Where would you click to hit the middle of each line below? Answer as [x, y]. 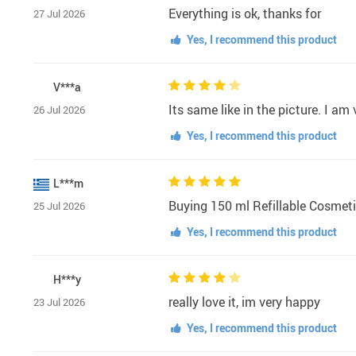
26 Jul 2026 [59, 110]
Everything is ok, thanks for [245, 14]
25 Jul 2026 [59, 206]
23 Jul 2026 [59, 302]
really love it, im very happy [244, 302]
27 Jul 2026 [59, 14]
